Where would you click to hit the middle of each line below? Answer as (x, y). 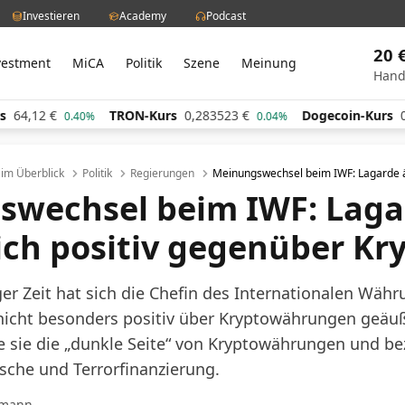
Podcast (226, 15)
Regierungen (162, 173)
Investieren (51, 15)
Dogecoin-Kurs (303, 115)
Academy (143, 15)
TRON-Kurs (99, 115)
